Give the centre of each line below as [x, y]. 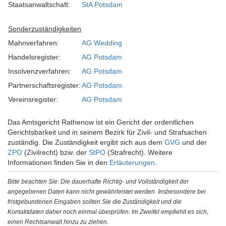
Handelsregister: [34, 57]
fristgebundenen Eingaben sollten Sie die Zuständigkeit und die [95, 202]
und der [193, 142]
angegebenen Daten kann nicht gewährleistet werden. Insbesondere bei [107, 192]
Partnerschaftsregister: [44, 85]
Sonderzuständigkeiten [45, 29]
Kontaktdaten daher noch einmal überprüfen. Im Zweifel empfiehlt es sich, [108, 212]
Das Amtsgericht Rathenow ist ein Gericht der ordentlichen [101, 122]
